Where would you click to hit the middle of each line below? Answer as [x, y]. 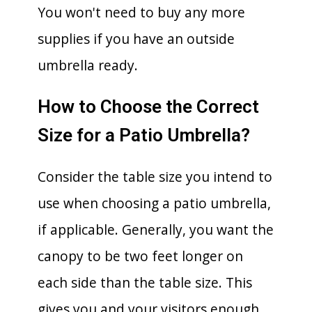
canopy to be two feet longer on [140, 256]
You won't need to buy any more [141, 12]
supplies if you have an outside [136, 38]
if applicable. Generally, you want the [156, 229]
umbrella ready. [88, 65]
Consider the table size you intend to [155, 176]
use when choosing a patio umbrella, [154, 203]
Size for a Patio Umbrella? [144, 135]
